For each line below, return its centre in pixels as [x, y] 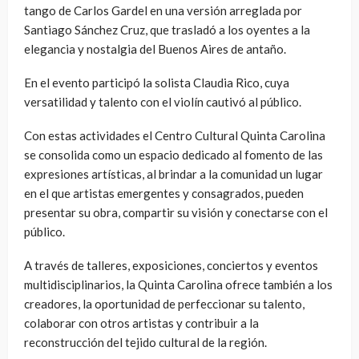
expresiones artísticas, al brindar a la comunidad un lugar [173, 173]
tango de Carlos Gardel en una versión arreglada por [163, 10]
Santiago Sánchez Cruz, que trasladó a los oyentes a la [167, 29]
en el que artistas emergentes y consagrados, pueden [164, 193]
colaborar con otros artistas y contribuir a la [141, 323]
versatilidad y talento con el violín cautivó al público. [163, 101]
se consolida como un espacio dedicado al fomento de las [173, 154]
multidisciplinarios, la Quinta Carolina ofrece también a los [178, 284]
